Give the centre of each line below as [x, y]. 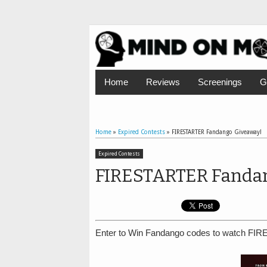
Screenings [220, 82]
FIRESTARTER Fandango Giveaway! [216, 132]
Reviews [163, 82]
